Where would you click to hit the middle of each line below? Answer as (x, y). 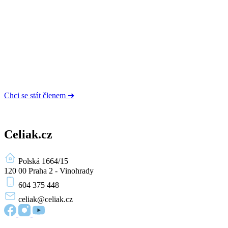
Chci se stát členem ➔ (39, 95)
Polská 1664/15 (46, 161)
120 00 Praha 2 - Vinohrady (49, 170)
